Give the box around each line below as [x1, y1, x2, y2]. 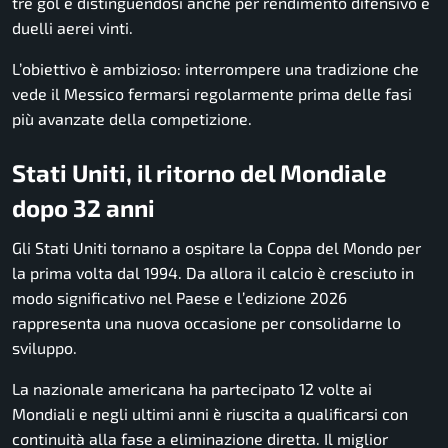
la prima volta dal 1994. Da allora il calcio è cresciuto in [12, 262, 414, 282]
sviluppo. [12, 337, 77, 357]
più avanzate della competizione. [12, 109, 252, 128]
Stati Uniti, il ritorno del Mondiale [12, 158, 387, 187]
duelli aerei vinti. [12, 18, 133, 37]
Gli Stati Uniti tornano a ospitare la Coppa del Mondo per [12, 237, 421, 257]
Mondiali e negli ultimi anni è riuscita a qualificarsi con [12, 403, 408, 423]
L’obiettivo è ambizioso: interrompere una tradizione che [12, 59, 419, 78]
